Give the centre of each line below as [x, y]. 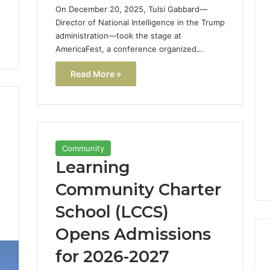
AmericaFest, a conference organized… [129, 49]
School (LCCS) [112, 212]
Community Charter [138, 190]
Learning [93, 168]
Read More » [96, 74]
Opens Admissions [133, 234]
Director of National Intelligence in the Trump [140, 22]
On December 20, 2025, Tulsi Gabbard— [131, 9]
